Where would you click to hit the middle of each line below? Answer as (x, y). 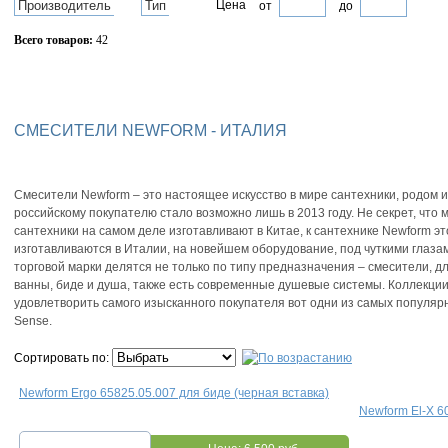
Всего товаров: (53, 40)
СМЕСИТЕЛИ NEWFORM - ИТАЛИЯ (150, 130)
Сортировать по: (63, 358)
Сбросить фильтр (104, 75)
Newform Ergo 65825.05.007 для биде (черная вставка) (174, 393)
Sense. (33, 321)
